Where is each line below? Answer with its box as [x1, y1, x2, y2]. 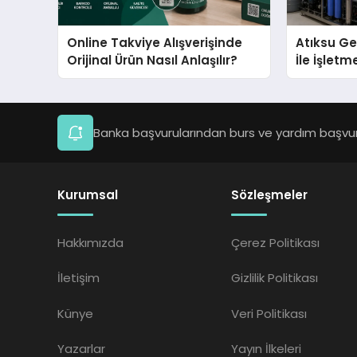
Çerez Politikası [231, 233, 320, 251]
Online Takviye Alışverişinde [67, 34, 243, 52]
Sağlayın [296, 69, 351, 87]
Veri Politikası [231, 304, 308, 322]
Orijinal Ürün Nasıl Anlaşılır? [67, 52, 238, 69]
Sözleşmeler [231, 186, 308, 204]
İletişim [57, 269, 100, 287]
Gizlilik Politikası [231, 269, 319, 287]
